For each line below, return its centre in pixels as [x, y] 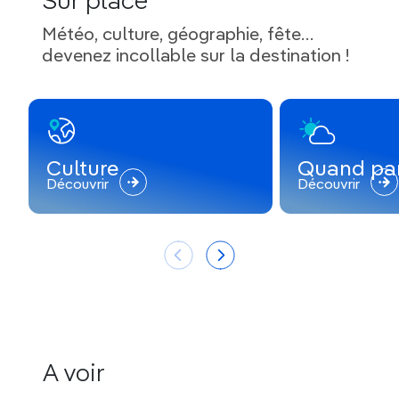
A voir [73, 374]
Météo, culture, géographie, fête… [178, 35]
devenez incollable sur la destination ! [196, 57]
